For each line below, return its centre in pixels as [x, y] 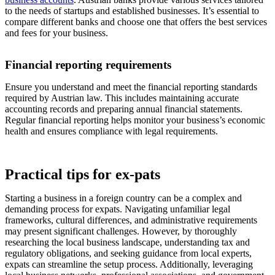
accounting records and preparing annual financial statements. [124, 109]
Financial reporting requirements [88, 65]
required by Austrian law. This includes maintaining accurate [122, 98]
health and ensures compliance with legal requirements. [111, 131]
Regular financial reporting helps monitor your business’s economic [135, 120]
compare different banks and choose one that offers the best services [136, 22]
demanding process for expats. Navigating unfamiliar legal [118, 209]
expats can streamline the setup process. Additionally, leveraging [129, 265]
